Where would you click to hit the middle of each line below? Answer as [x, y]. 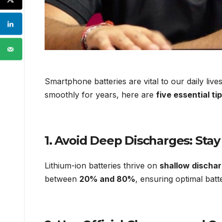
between [62, 179]
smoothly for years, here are [100, 94]
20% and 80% [107, 179]
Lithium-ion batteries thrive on [102, 166]
